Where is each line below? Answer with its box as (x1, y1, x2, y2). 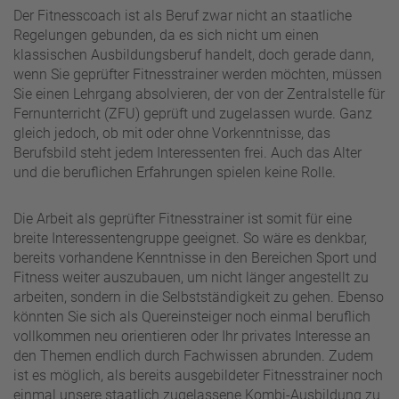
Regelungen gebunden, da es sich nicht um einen (13, 26, 319, 44)
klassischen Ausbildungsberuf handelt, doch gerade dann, (13, 45, 374, 63)
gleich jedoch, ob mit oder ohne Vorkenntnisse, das (13, 124, 330, 142)
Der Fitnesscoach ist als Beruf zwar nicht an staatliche (13, 6, 352, 24)
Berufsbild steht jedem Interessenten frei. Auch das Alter (13, 143, 362, 161)
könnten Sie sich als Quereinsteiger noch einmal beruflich (13, 307, 370, 325)
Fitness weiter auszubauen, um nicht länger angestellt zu (13, 268, 369, 286)
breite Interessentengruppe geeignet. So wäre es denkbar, (13, 229, 367, 247)
